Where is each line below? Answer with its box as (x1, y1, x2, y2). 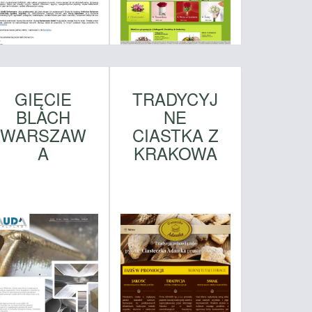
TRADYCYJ (132, 86, 219, 111)
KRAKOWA (133, 140, 217, 165)
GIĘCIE (14, 86, 72, 111)
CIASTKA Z (132, 122, 219, 147)
